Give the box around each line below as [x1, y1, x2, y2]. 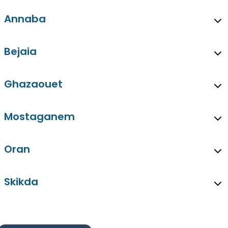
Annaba [4, 12, 46, 26]
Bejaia [4, 44, 37, 59]
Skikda [4, 175, 38, 189]
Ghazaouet [4, 77, 63, 92]
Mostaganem [4, 109, 75, 124]
